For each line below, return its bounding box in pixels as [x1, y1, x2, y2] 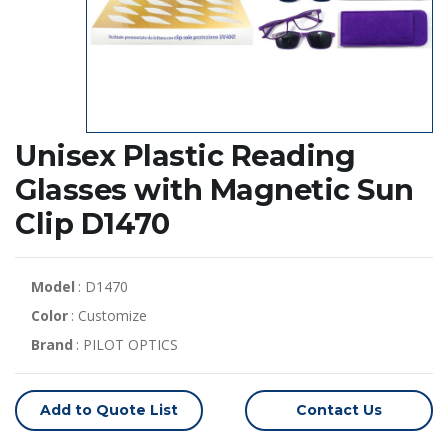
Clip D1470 [15, 205, 169, 241]
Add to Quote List [40, 400, 179, 419]
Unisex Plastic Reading [15, 137, 355, 173]
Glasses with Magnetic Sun [15, 171, 414, 207]
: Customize [71, 305, 148, 325]
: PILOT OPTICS [76, 334, 179, 354]
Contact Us [295, 400, 382, 419]
